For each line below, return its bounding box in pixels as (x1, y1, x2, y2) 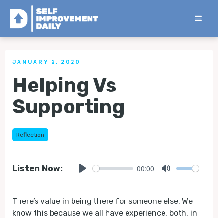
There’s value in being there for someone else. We (12, 197, 193, 206)
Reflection (16, 131, 44, 138)
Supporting (12, 95, 125, 118)
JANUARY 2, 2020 (12, 59, 81, 65)
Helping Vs (12, 73, 116, 97)
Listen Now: (12, 163, 63, 173)
